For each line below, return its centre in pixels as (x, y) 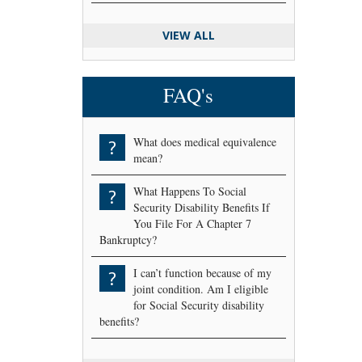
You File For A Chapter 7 (192, 223)
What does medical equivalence (205, 141)
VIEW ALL (188, 35)
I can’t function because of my (202, 272)
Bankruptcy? (128, 239)
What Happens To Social (190, 191)
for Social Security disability (199, 305)
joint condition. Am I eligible (201, 288)
